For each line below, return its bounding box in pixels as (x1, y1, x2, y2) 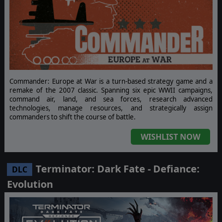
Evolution (6, 177, 53, 191)
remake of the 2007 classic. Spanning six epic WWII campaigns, (9, 86, 213, 95)
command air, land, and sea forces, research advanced (9, 95, 213, 104)
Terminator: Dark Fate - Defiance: (33, 162, 200, 176)
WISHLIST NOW (141, 131, 201, 143)
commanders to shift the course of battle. (9, 112, 136, 122)
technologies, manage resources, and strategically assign (9, 104, 213, 113)
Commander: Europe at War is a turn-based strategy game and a (9, 77, 213, 86)
